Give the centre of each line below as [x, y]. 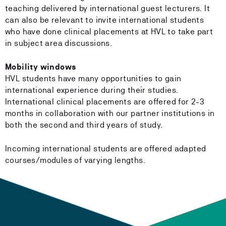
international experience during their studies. [92, 90]
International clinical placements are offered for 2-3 [105, 102]
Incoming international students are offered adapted [106, 149]
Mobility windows [41, 67]
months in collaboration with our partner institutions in [110, 113]
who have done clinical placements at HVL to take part [109, 32]
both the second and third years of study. [84, 125]
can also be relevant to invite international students [105, 20]
